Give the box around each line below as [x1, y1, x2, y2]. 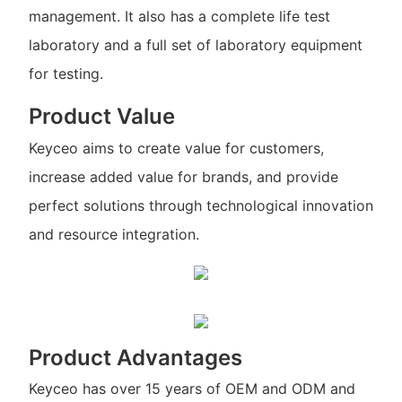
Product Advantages [28, 344, 242, 371]
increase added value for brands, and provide [28, 167, 338, 186]
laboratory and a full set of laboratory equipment [28, 36, 363, 55]
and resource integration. [28, 224, 199, 243]
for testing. [28, 65, 103, 83]
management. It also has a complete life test [28, 7, 330, 26]
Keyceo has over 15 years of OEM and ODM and [28, 379, 355, 398]
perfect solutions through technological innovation [28, 196, 373, 214]
